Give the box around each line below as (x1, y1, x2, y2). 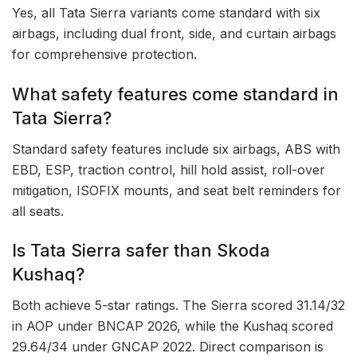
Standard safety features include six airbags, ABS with (12, 140, 340, 157)
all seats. (12, 202, 64, 219)
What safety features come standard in (12, 83, 339, 104)
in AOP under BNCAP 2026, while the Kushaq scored (12, 317, 333, 334)
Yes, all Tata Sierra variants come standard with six (12, 5, 320, 22)
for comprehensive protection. (12, 46, 197, 63)
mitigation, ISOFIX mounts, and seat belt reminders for (12, 182, 341, 198)
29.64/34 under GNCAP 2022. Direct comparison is (12, 338, 324, 355)
